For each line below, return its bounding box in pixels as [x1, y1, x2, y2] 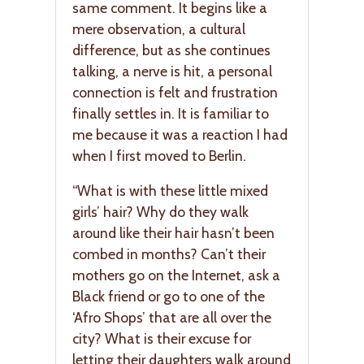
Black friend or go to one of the [72, 288, 265, 305]
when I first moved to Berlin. [72, 146, 246, 164]
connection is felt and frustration [72, 83, 278, 101]
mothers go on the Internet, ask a [72, 266, 280, 284]
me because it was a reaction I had [72, 125, 288, 143]
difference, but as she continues [72, 41, 271, 58]
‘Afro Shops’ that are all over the [72, 309, 271, 327]
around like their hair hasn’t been [72, 224, 275, 242]
